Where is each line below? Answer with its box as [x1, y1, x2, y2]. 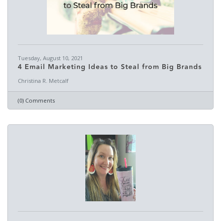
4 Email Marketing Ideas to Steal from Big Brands [18, 62, 202, 73]
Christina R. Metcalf [18, 77, 69, 84]
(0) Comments [18, 97, 55, 104]
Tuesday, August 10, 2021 [18, 54, 83, 62]
